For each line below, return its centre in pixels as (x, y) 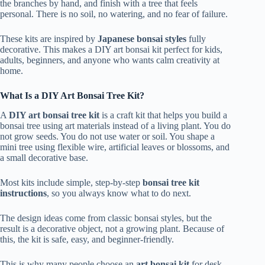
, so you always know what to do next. (119, 193)
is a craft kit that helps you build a (163, 115)
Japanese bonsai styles (142, 39)
